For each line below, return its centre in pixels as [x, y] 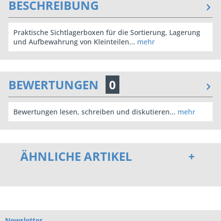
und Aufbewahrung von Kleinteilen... [74, 42]
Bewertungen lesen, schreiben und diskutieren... [94, 112]
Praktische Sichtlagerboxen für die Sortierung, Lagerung [107, 33]
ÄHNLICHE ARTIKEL [76, 156]
